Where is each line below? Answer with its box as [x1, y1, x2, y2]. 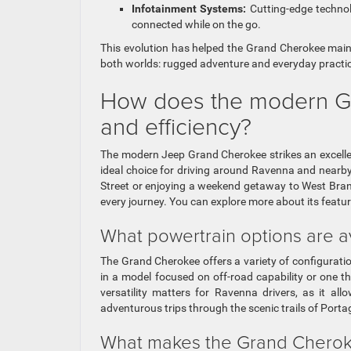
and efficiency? [100, 109, 251, 142]
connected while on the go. [132, 17, 261, 31]
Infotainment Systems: [132, 2, 247, 15]
